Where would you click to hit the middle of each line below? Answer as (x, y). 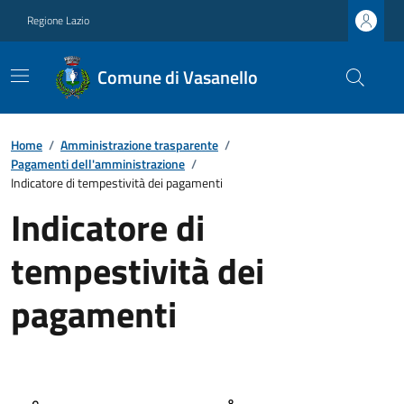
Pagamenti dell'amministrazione (98, 164)
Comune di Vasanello (177, 77)
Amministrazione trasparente (139, 145)
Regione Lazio (58, 20)
